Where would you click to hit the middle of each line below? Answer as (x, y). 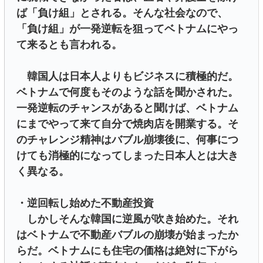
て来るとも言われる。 (69, 45)
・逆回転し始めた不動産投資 (85, 203)
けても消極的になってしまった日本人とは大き (127, 156)
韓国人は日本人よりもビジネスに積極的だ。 (127, 77)
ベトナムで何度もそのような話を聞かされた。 (127, 92)
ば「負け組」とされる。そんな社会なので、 (122, 13)
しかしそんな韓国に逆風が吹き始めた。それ (127, 219)
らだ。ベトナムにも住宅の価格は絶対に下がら (127, 251)
